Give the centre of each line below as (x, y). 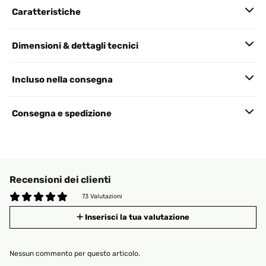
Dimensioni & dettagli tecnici (75, 46)
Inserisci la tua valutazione (137, 217)
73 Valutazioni (102, 196)
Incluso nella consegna (62, 80)
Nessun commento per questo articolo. (75, 254)
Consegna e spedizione (62, 113)
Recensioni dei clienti (60, 180)
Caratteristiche (46, 12)
